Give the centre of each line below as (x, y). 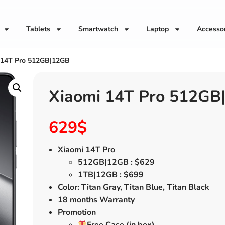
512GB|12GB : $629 (116, 162)
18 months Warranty (96, 200)
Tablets (38, 29)
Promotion (77, 212)
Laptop (157, 29)
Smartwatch (98, 29)
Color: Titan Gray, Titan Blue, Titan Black (133, 187)
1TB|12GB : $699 (110, 175)
